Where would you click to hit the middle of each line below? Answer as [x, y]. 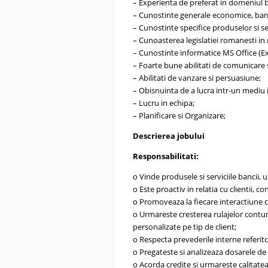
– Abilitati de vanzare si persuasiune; [197, 78]
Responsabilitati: [166, 156]
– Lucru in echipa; [164, 103]
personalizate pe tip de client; [185, 227]
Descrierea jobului [169, 136]
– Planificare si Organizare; [179, 115]
